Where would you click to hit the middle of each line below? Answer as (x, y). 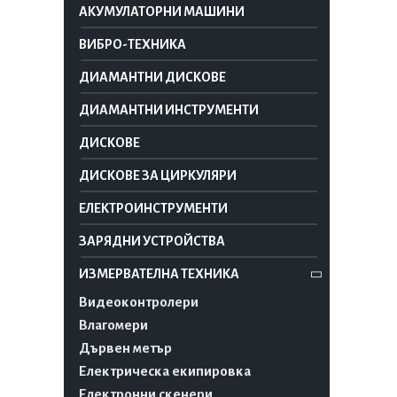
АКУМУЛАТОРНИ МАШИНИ (162, 12)
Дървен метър (125, 348)
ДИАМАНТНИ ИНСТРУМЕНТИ (169, 110)
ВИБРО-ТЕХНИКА (132, 45)
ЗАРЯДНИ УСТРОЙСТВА (152, 241)
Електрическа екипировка (165, 371)
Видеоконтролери (139, 302)
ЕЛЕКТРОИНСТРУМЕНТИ (153, 209)
